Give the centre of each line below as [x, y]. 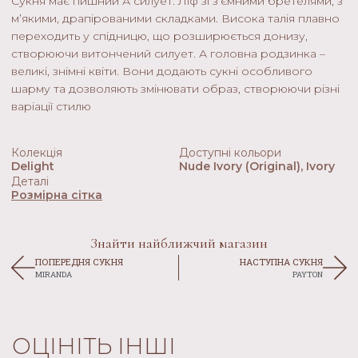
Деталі [30, 182]
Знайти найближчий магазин [179, 243]
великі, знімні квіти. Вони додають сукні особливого [162, 72]
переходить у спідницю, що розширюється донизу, [159, 36]
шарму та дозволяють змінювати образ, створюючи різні [175, 89]
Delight [33, 167]
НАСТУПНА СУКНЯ [281, 262]
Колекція [37, 153]
